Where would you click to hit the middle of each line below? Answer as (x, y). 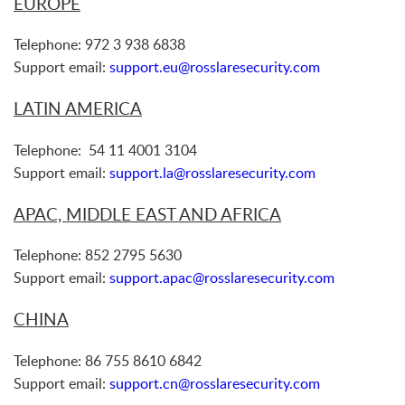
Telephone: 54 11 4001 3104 (105, 150)
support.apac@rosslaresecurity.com (222, 278)
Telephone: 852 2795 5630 (98, 255)
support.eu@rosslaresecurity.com (215, 67)
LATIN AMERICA (78, 109)
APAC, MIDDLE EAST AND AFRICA (147, 214)
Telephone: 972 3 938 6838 (99, 45)
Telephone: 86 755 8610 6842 (108, 360)
